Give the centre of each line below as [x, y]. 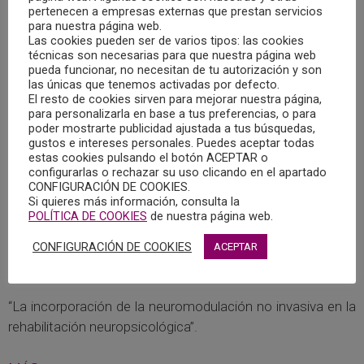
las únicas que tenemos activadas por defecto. [154, 84]
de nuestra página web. [210, 216]
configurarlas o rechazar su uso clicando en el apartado [178, 172]
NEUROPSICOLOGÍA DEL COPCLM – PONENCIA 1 [181, 249]
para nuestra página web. [95, 26]
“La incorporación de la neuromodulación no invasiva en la [182, 307]
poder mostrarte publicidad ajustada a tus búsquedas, [172, 128]
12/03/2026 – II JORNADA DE [112, 235]
